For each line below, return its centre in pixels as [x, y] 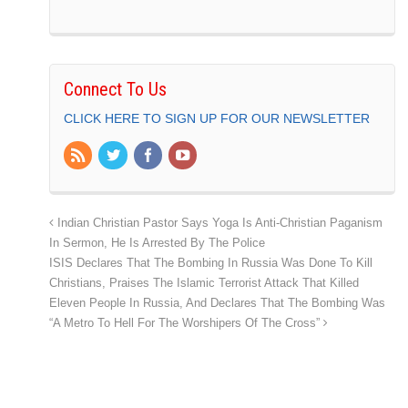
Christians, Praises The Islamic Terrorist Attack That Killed [204, 284]
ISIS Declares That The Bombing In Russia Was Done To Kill [211, 264]
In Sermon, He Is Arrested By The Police [157, 244]
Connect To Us [115, 89]
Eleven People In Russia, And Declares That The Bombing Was [217, 304]
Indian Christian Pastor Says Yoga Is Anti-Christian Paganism [218, 224]
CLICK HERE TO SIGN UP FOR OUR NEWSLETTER [217, 118]
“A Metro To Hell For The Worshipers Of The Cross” [186, 324]
